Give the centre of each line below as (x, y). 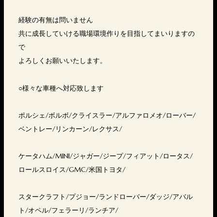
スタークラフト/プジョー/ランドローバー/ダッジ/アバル (106, 196)
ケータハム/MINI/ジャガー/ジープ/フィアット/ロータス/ (106, 156)
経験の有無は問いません (56, 20)
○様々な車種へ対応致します (61, 88)
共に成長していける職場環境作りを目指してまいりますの (107, 33)
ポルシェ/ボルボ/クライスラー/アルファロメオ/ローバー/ (107, 115)
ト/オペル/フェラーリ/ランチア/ (68, 210)
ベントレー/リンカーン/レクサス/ (70, 129)
